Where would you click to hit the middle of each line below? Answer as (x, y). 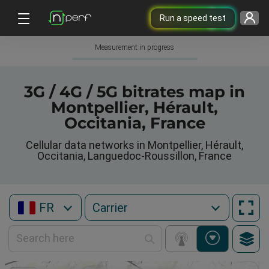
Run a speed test (192, 18)
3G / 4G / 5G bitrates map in (134, 92)
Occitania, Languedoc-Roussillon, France (134, 156)
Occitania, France (134, 123)
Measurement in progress (134, 47)
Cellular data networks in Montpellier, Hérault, (134, 145)
